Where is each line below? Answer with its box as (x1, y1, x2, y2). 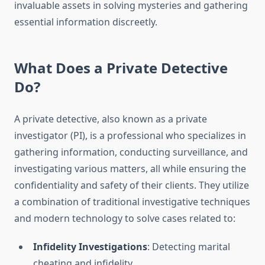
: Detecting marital (147, 240, 230, 254)
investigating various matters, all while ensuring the (14, 162, 246, 176)
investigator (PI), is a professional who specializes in (14, 129, 246, 143)
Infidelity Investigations (33, 240, 147, 254)
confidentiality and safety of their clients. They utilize (14, 179, 249, 192)
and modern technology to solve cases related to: (14, 212, 235, 225)
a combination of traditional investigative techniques (14, 195, 250, 209)
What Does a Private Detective (14, 58, 228, 78)
